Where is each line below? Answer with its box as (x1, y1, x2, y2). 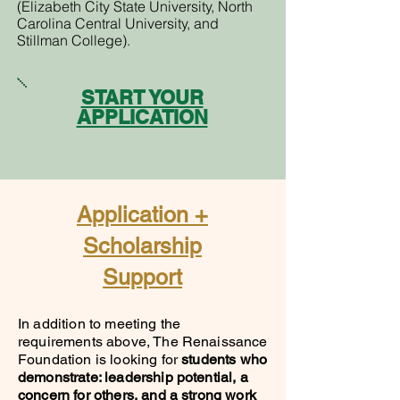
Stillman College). (17, 31, 130, 49)
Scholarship (83, 233, 202, 259)
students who (178, 351, 268, 368)
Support (103, 264, 182, 290)
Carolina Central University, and (17, 14, 219, 32)
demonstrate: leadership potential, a (18, 369, 248, 386)
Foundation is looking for (18, 351, 179, 368)
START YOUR (80, 86, 204, 109)
